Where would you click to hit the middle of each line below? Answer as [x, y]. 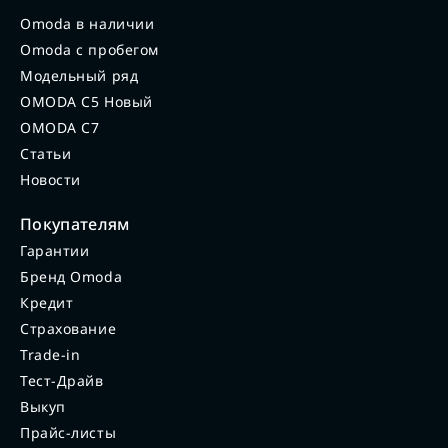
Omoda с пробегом [89, 50]
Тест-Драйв [62, 381]
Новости [50, 180]
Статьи [46, 154]
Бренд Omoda [71, 277]
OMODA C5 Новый [86, 102]
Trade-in [50, 355]
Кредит [47, 303]
